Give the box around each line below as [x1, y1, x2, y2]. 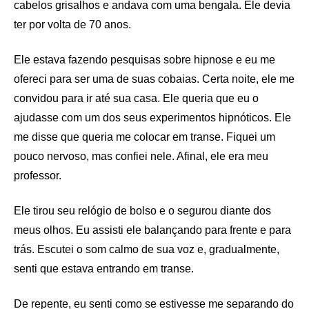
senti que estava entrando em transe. [14, 263, 194, 275]
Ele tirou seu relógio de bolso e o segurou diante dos [14, 205, 271, 217]
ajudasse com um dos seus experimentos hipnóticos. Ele [14, 112, 291, 123]
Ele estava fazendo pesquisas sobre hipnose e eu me [14, 54, 275, 66]
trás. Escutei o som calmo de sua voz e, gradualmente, [14, 243, 279, 255]
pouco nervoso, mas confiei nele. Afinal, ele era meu [14, 150, 268, 162]
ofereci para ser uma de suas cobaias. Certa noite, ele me [14, 73, 295, 85]
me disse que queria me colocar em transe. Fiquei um [14, 131, 275, 143]
